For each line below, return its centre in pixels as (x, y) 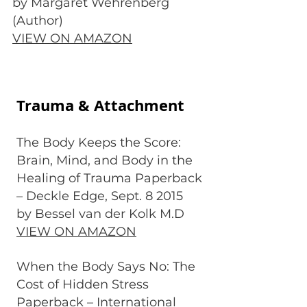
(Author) (38, 21)
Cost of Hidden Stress (83, 284)
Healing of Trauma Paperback (109, 178)
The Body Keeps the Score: (99, 143)
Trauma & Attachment (100, 105)
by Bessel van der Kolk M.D (100, 214)
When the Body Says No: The (106, 267)
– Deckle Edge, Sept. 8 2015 (100, 196)
